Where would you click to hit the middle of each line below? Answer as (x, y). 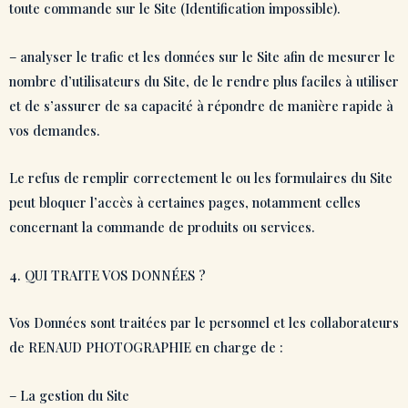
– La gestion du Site (69, 395)
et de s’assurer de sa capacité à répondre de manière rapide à (201, 105)
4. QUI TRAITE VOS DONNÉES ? (107, 275)
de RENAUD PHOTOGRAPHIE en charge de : (146, 347)
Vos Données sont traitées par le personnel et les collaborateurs (204, 323)
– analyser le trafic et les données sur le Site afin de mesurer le (202, 56)
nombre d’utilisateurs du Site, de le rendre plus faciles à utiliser (204, 81)
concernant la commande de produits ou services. (164, 227)
